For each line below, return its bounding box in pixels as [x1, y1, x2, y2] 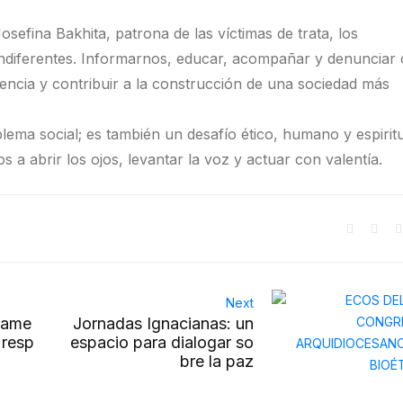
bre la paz [179, 352, 254, 371]
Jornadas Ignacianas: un [72, 314, 254, 333]
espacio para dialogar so [69, 333, 254, 352]
